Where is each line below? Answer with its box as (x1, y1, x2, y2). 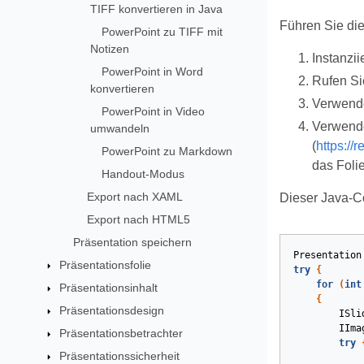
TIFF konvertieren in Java (89, 2, 223, 15)
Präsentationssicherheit (59, 349, 180, 362)
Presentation (292, 249, 362, 261)
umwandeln (89, 121, 149, 135)
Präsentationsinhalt (59, 280, 158, 294)
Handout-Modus (101, 167, 184, 180)
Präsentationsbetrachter (59, 326, 184, 340)
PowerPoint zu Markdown (101, 144, 232, 158)
